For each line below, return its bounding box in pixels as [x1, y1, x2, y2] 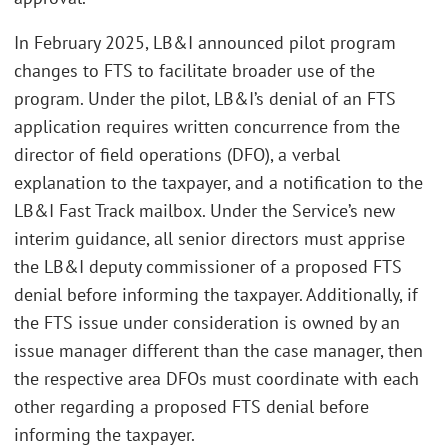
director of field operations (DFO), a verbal [14, 143, 340, 166]
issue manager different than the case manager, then [14, 339, 423, 362]
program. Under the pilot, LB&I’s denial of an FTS [14, 87, 396, 110]
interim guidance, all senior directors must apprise [14, 227, 405, 250]
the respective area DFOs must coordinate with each [14, 367, 419, 390]
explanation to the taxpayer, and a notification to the [14, 171, 423, 194]
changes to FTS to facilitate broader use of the [14, 59, 375, 82]
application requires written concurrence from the [14, 115, 400, 138]
